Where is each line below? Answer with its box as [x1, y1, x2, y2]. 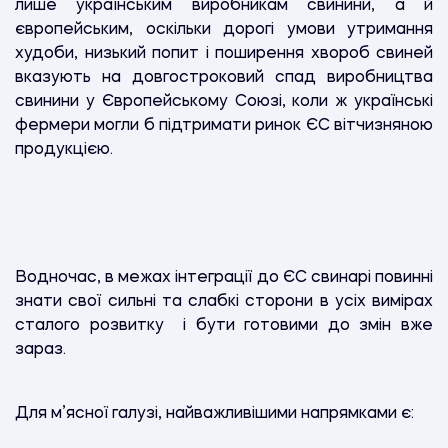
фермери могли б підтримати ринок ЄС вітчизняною [15, 117, 433, 134]
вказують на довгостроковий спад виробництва [15, 69, 433, 86]
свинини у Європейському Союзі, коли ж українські [15, 93, 433, 110]
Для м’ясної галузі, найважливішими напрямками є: [15, 405, 418, 422]
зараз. [15, 341, 66, 358]
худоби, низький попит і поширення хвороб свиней [15, 45, 433, 62]
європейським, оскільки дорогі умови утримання [15, 21, 433, 38]
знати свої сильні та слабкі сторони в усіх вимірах [15, 293, 433, 310]
